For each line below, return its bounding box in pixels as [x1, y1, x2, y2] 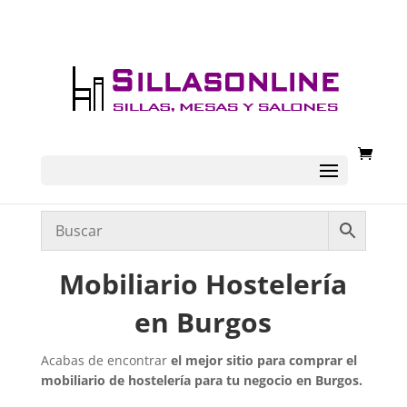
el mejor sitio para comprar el [170, 352, 357, 369]
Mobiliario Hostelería [59, 265, 348, 303]
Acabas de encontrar [40, 352, 171, 369]
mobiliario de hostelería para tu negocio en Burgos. [40, 372, 362, 389]
